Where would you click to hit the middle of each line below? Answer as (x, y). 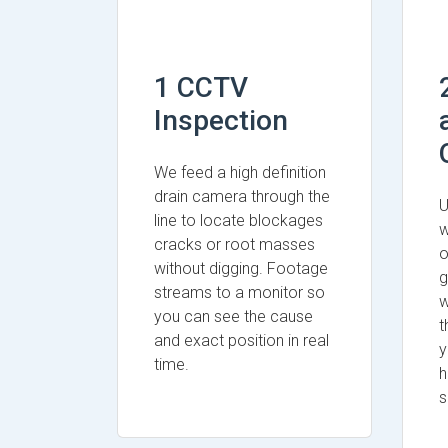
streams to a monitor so (239, 292)
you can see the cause (233, 316)
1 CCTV (201, 87)
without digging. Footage (241, 268)
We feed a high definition (240, 172)
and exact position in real (241, 340)
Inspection (221, 120)
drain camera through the (242, 196)
